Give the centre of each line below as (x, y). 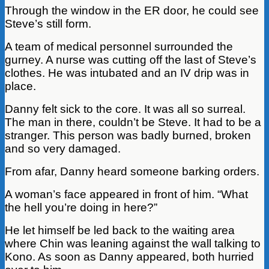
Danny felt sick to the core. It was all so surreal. (125, 109)
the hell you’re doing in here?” (81, 207)
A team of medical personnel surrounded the (119, 46)
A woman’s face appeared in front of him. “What (126, 194)
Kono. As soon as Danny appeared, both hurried (129, 256)
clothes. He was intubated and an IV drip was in (127, 73)
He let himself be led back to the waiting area (120, 230)
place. (20, 86)
